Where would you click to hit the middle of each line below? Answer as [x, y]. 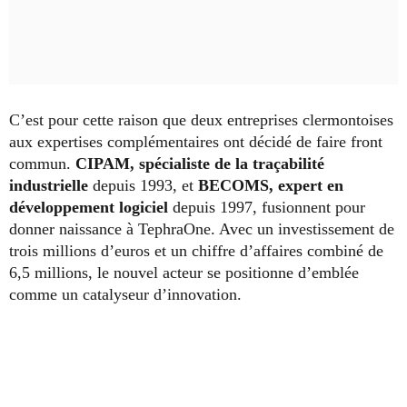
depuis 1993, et [143, 186]
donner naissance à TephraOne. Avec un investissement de [202, 229]
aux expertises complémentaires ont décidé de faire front [196, 142]
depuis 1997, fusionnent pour [267, 208]
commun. [42, 164]
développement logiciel [89, 208]
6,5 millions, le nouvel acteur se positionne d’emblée [184, 273]
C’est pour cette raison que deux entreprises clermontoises [201, 120]
